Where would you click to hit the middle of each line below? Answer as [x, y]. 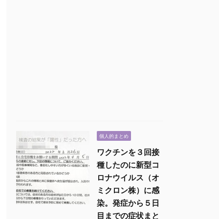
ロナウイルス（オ [128, 177]
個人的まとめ [114, 136]
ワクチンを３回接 [128, 152]
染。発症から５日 [128, 203]
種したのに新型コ [128, 165]
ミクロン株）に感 [128, 190]
